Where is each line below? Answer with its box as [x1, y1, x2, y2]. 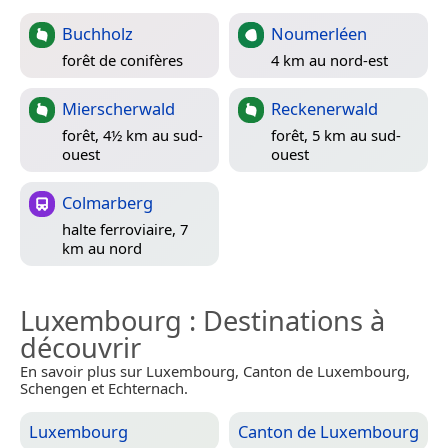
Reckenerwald [271, 97, 378, 121]
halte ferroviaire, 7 [62, 218, 188, 239]
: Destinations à [182, 302, 385, 340]
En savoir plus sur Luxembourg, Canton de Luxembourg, [20, 361, 410, 382]
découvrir [20, 329, 141, 367]
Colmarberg [62, 191, 153, 215]
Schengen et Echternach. [20, 378, 188, 399]
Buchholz [62, 22, 133, 46]
